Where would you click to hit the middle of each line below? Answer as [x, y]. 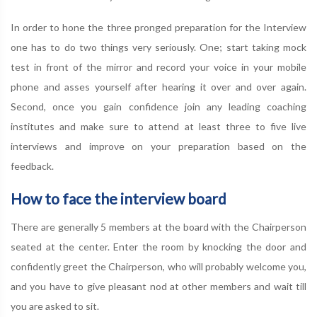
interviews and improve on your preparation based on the [158, 146]
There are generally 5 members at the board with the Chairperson [158, 227]
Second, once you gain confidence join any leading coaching [158, 106]
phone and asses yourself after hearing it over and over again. [158, 87]
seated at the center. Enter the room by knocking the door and [158, 247]
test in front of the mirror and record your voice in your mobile [158, 67]
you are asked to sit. [55, 306]
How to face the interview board [119, 198]
